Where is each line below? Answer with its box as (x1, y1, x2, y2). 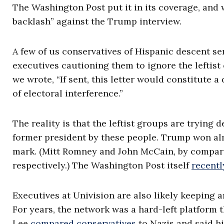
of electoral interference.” (12, 87, 123, 99)
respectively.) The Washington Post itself (12, 159, 191, 171)
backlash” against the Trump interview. (12, 15, 181, 27)
